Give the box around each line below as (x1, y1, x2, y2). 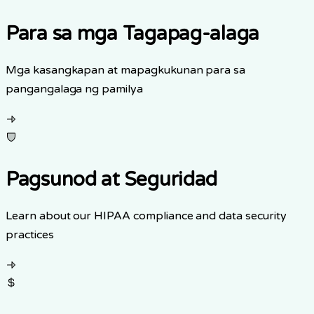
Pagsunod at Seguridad (6, 168, 218, 192)
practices (6, 228, 54, 243)
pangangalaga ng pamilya (6, 82, 143, 97)
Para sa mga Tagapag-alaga (6, 22, 259, 46)
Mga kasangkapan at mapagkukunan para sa (6, 63, 246, 78)
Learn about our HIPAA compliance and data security (6, 209, 287, 224)
